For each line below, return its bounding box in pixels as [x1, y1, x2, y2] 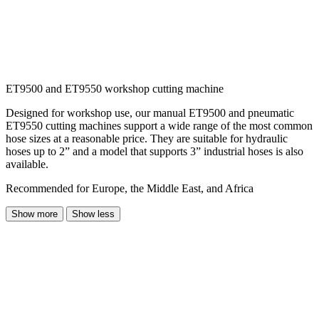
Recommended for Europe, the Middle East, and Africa [6, 182, 253, 195]
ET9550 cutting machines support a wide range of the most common [6, 120, 313, 132]
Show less [72, 209, 115, 220]
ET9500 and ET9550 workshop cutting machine [6, 83, 224, 95]
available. [6, 158, 48, 171]
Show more [11, 209, 58, 220]
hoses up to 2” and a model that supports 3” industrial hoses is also [6, 145, 303, 158]
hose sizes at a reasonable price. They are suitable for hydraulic [6, 132, 288, 145]
